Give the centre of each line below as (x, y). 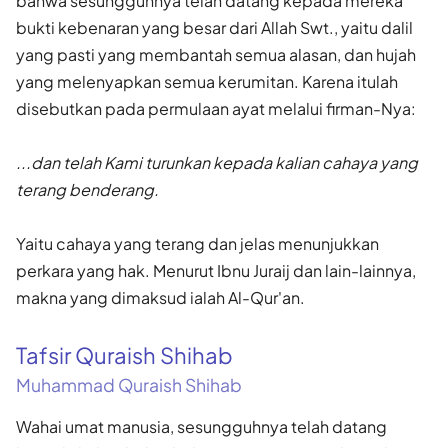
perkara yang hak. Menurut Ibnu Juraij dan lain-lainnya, (216, 270)
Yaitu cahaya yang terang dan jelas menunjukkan (197, 243)
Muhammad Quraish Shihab (129, 384)
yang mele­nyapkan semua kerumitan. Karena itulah (207, 81)
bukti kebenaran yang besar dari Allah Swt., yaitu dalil (214, 27)
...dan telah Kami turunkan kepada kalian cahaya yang (217, 162)
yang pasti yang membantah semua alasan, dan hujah (216, 54)
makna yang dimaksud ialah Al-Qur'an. (160, 297)
